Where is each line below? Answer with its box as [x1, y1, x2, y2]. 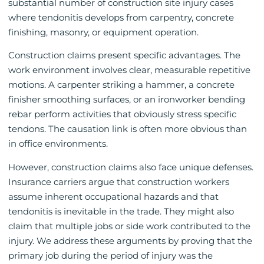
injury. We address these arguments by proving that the [8, 235, 252, 246]
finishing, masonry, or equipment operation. [8, 26, 199, 38]
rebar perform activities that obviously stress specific [8, 108, 236, 120]
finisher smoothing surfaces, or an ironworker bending [8, 94, 245, 105]
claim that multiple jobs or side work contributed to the [8, 220, 250, 232]
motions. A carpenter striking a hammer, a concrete [8, 79, 235, 91]
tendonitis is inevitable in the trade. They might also [8, 205, 234, 217]
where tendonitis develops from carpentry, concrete [8, 11, 234, 23]
